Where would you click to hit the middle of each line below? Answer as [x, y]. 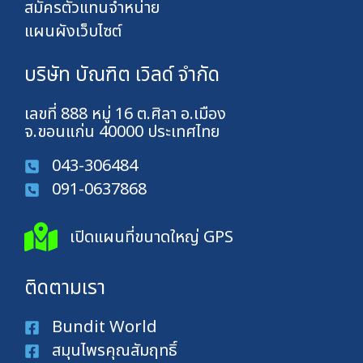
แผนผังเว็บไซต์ [73, 32]
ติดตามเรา [65, 289]
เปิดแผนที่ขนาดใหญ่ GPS [152, 237]
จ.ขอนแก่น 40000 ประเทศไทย [122, 132]
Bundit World [105, 328]
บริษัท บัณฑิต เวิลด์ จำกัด [122, 76]
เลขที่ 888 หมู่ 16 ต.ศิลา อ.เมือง [125, 115]
